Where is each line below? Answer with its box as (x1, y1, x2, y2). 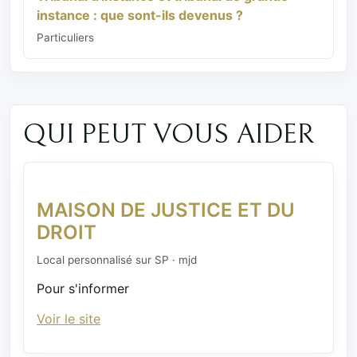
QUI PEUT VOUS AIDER (23, 118, 314, 151)
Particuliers (37, 30, 94, 44)
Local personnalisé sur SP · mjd (37, 253, 197, 266)
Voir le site (37, 311, 100, 328)
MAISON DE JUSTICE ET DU (37, 198, 295, 222)
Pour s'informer (37, 280, 129, 296)
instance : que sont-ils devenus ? (37, 7, 243, 24)
